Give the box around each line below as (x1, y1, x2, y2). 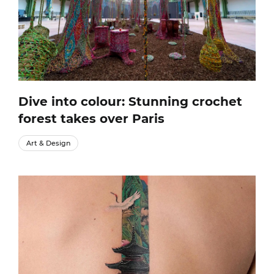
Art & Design (26, 138, 70, 147)
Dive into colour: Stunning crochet (18, 94, 242, 109)
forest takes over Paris (18, 111, 165, 126)
